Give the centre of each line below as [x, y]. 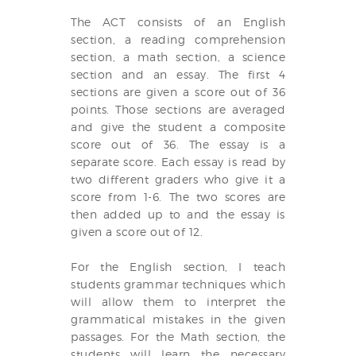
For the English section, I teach [178, 267]
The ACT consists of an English [178, 22]
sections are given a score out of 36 [178, 92]
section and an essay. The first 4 [178, 74]
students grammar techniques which [178, 284]
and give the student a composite [178, 127]
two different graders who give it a [178, 179]
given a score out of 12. [137, 232]
